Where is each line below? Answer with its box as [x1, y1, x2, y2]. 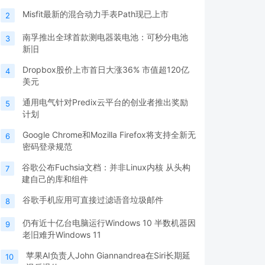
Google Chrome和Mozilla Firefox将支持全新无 [22, 130, 196, 140]
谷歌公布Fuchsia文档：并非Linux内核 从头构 [22, 162, 190, 173]
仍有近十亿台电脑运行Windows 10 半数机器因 [22, 218, 196, 228]
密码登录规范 [22, 141, 72, 152]
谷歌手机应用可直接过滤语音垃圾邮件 [22, 195, 163, 205]
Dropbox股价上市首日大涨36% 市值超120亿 [22, 64, 189, 75]
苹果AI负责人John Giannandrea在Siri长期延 [26, 250, 190, 261]
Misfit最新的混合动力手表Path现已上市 [22, 9, 169, 20]
